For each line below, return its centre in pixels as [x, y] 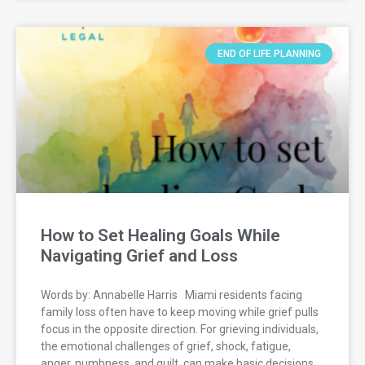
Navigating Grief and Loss [139, 255]
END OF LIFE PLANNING [269, 53]
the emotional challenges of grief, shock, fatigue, [166, 346]
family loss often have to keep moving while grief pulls [180, 312]
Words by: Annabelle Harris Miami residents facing [172, 295]
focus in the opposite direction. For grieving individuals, [180, 329]
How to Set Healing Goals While [161, 235]
